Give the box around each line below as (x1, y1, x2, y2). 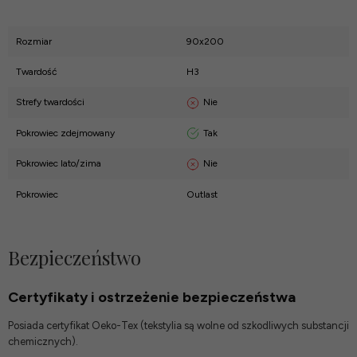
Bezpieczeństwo (8, 245, 141, 271)
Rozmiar (16, 36, 52, 48)
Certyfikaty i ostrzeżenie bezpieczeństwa (8, 288, 296, 307)
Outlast (186, 188, 218, 200)
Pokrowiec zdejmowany (16, 127, 115, 139)
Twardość (16, 66, 57, 78)
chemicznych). (8, 335, 78, 347)
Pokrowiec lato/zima (16, 158, 101, 170)
